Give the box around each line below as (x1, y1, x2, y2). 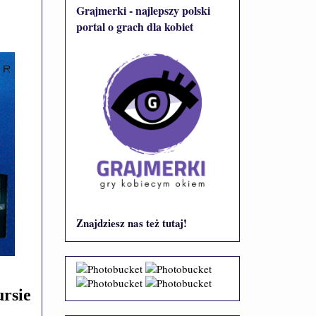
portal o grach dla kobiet (76, 18, 193, 35)
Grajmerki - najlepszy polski (76, 1, 210, 18)
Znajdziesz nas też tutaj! (76, 214, 187, 231)
